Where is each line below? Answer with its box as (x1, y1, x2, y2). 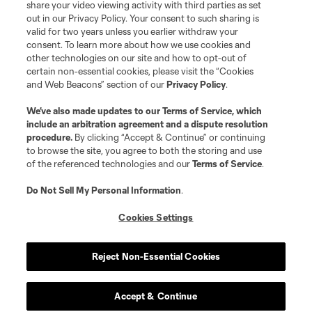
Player (22, 260, 52, 273)
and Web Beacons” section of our (26, 79, 167, 90)
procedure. (26, 132, 75, 143)
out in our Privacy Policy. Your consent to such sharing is (26, 13, 260, 24)
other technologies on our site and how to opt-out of (26, 52, 247, 63)
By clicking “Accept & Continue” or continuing (75, 132, 266, 143)
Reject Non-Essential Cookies (91, 251, 221, 262)
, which (232, 105, 263, 116)
